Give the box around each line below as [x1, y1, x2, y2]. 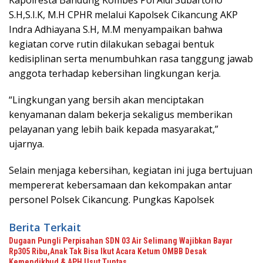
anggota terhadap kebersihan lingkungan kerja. [9, 67, 221, 80]
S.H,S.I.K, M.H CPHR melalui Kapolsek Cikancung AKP [9, 8, 238, 21]
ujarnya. [9, 137, 44, 150]
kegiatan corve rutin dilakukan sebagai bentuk [9, 38, 214, 50]
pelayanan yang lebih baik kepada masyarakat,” [9, 123, 218, 136]
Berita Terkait [9, 220, 81, 234]
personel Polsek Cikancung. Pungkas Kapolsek [9, 193, 214, 206]
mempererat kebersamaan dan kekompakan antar [9, 178, 232, 191]
